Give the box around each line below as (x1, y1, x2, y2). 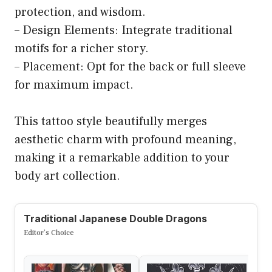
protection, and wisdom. (15, 4, 146, 20)
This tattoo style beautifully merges (15, 113, 207, 129)
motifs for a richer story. (15, 40, 149, 56)
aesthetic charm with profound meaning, (15, 131, 236, 148)
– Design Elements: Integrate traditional (15, 22, 233, 38)
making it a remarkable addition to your (15, 149, 229, 166)
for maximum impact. (15, 76, 134, 93)
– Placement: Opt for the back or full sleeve (15, 58, 246, 75)
